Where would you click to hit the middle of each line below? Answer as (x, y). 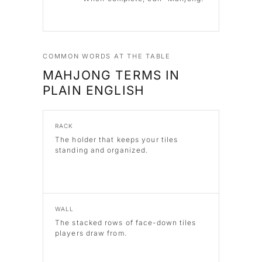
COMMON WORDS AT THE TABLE (107, 56)
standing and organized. (102, 150)
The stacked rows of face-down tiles (126, 223)
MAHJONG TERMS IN (111, 75)
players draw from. (91, 233)
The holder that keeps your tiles (117, 140)
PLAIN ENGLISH (94, 91)
